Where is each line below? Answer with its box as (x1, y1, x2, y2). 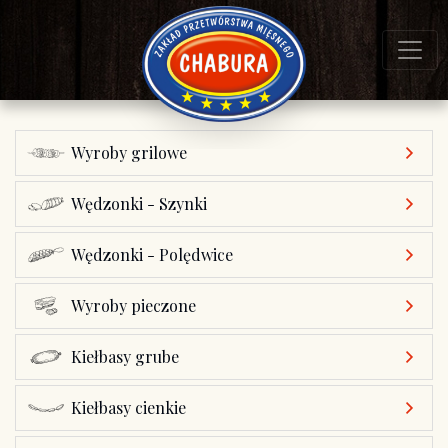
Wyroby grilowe (71, 142, 187, 163)
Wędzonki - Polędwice (71, 244, 233, 265)
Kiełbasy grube (71, 346, 179, 367)
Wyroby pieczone (71, 295, 196, 316)
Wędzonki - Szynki (71, 193, 207, 214)
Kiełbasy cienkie (71, 397, 186, 418)
